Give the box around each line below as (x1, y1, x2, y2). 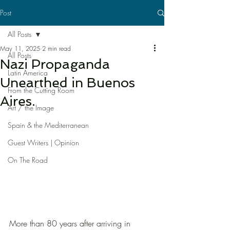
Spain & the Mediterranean (8, 120, 89, 130)
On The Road (8, 155, 48, 165)
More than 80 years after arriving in (9, 217, 133, 229)
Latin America (8, 68, 48, 78)
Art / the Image (8, 103, 54, 112)
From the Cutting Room (8, 85, 74, 95)
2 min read (42, 44, 71, 53)
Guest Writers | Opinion (8, 138, 79, 147)
